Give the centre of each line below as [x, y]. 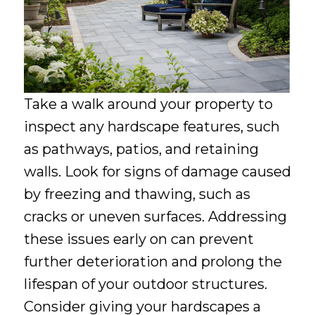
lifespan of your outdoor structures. [145, 284]
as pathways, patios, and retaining [141, 149]
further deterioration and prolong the [153, 262]
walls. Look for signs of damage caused [157, 172]
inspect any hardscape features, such [152, 127]
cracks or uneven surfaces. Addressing [155, 217]
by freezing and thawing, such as [137, 194]
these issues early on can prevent [139, 239]
